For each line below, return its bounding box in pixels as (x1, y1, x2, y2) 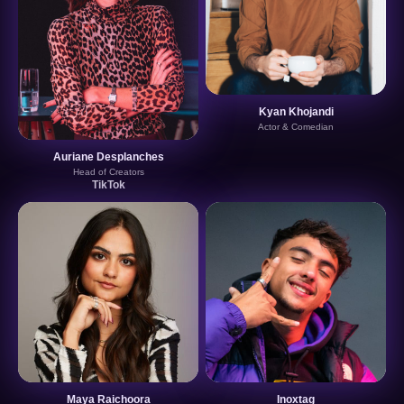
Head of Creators (72, 166, 144, 177)
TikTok (91, 178, 125, 191)
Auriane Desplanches (52, 150, 164, 163)
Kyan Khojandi (258, 105, 334, 118)
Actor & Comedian (258, 121, 334, 132)
